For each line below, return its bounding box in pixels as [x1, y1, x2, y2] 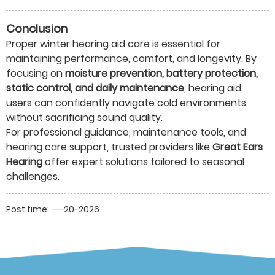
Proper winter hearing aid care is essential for [6, 37, 220, 52]
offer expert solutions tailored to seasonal [42, 155, 244, 169]
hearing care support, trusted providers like [6, 140, 212, 155]
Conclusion [6, 21, 68, 37]
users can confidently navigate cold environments [6, 96, 246, 110]
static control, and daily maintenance [6, 81, 184, 96]
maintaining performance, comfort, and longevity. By [6, 52, 257, 66]
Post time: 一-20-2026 [6, 203, 99, 216]
